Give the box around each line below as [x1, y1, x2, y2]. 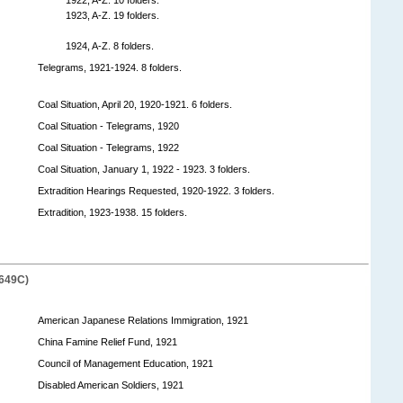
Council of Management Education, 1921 [38, 357, 213, 369]
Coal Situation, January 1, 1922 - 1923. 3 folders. [38, 163, 250, 175]
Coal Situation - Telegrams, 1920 [38, 120, 179, 131]
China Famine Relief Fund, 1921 [38, 336, 177, 347]
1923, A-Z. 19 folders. [66, 9, 159, 21]
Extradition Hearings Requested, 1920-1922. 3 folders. [38, 184, 274, 196]
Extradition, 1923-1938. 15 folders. [38, 206, 187, 218]
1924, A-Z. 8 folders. [66, 40, 154, 51]
